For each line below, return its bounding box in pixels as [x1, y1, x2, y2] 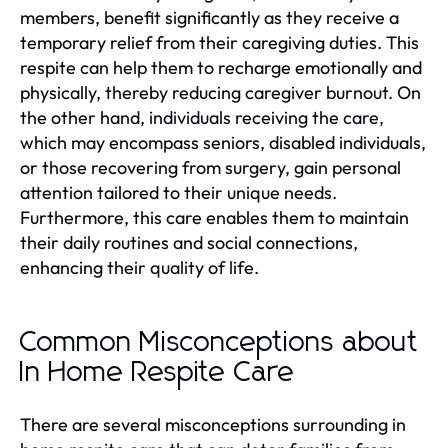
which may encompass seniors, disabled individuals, [20, 130, 426, 154]
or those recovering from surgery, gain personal [20, 155, 401, 179]
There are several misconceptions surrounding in [20, 412, 406, 436]
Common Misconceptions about [20, 328, 419, 357]
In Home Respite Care [20, 358, 295, 387]
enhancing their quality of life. [20, 255, 259, 279]
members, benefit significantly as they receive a [20, 5, 399, 29]
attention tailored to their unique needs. [20, 180, 337, 204]
